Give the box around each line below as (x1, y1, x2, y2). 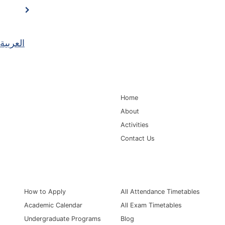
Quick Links (121, 165, 166, 176)
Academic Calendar (24, 201, 82, 209)
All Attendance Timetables (121, 187, 200, 195)
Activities (121, 121, 149, 129)
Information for (24, 165, 83, 176)
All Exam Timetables (121, 201, 182, 209)
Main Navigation (121, 71, 183, 82)
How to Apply (24, 187, 66, 195)
